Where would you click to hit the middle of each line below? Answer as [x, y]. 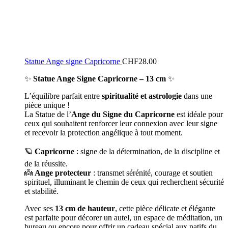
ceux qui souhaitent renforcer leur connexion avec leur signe [121, 123]
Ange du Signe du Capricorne [123, 114]
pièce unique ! [47, 105]
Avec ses [40, 208]
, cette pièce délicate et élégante [165, 208]
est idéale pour [199, 114]
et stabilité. [41, 191]
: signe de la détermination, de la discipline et [147, 151]
